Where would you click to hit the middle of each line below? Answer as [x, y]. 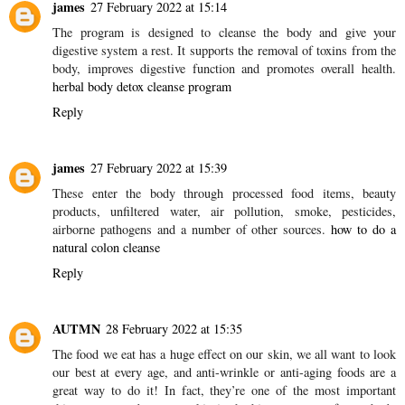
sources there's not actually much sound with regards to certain [224, 33]
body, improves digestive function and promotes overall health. [224, 212]
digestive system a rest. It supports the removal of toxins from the [224, 194]
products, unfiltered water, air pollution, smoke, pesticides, [224, 355]
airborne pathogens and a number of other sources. [192, 373]
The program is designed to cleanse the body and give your [224, 176]
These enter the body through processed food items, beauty [224, 337]
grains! [71, 52]
